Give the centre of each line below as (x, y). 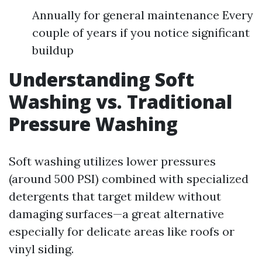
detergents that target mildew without (115, 196)
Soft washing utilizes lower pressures (112, 161)
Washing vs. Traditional (120, 101)
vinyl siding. (41, 249)
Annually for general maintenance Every (143, 15)
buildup (53, 50)
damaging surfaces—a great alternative (116, 214)
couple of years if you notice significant (141, 32)
